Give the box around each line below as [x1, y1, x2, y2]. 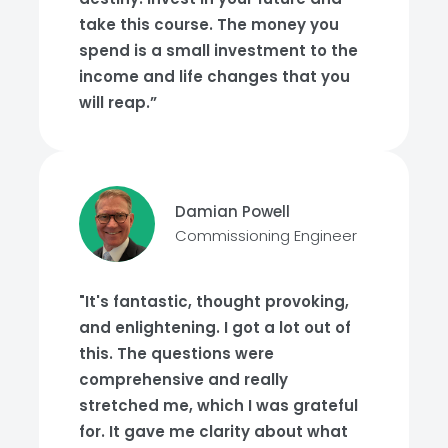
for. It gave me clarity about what [79, 420, 348, 442]
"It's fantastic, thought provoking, [79, 290, 349, 312]
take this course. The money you [79, 13, 339, 35]
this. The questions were [79, 342, 274, 364]
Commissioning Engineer [175, 224, 357, 246]
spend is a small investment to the [79, 39, 358, 61]
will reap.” [79, 91, 157, 113]
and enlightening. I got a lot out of [79, 316, 351, 338]
